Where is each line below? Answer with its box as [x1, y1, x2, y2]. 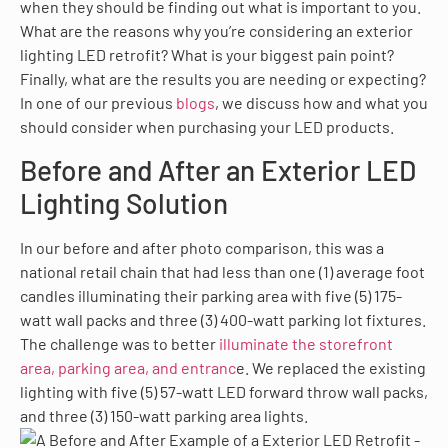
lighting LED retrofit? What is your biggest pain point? [20, 45, 394, 65]
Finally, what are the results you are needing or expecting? [20, 69, 426, 89]
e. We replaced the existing [236, 357, 426, 377]
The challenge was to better [20, 333, 219, 353]
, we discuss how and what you [215, 93, 428, 113]
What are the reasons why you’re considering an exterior [20, 21, 413, 41]
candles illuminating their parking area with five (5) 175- [20, 285, 402, 305]
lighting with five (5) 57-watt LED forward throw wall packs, [20, 381, 428, 401]
